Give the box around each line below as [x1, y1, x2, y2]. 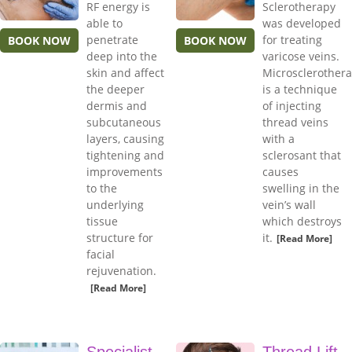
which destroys [262, 214, 342, 229]
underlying [86, 197, 144, 213]
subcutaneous [86, 115, 161, 130]
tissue [86, 214, 118, 229]
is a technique [262, 82, 337, 97]
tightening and [86, 148, 164, 163]
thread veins [262, 115, 328, 130]
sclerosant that [262, 148, 341, 163]
